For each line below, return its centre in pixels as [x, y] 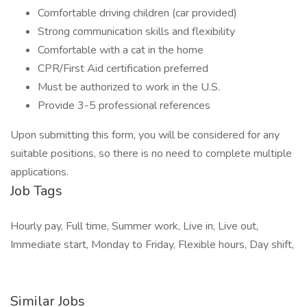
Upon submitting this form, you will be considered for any [145, 135]
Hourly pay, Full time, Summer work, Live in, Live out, [134, 226]
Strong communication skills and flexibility [136, 32]
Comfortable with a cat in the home [121, 50]
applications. [39, 172]
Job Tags [36, 191]
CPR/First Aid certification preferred [123, 69]
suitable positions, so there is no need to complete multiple [151, 153]
